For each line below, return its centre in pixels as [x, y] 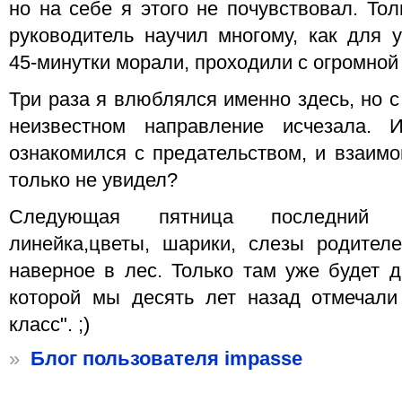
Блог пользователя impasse [167, 359]
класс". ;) [49, 325]
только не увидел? [93, 181]
